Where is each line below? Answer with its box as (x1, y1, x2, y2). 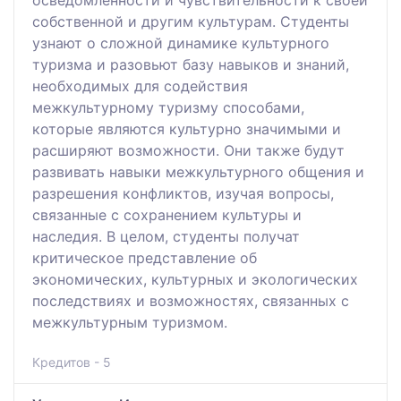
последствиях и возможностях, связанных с (32, 291, 349, 310)
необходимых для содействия (32, 76, 248, 95)
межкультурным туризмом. (32, 312, 227, 331)
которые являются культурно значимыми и (32, 119, 341, 138)
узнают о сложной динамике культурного (32, 33, 329, 52)
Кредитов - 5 (32, 354, 111, 370)
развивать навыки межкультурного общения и (32, 162, 364, 181)
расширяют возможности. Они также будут (32, 141, 345, 159)
